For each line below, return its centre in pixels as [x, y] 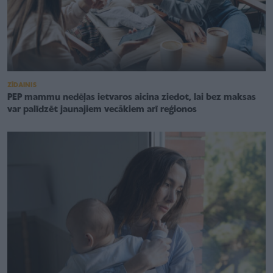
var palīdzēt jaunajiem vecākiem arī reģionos [102, 110]
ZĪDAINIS [22, 86]
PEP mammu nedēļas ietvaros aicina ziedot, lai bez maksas [132, 98]
